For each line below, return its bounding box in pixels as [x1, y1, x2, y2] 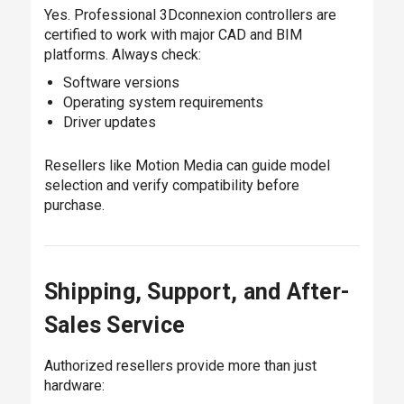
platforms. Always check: [43, 45, 201, 63]
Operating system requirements [62, 93, 263, 111]
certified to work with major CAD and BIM [43, 25, 302, 43]
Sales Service [43, 311, 186, 338]
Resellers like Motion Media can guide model [43, 156, 330, 174]
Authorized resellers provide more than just [43, 356, 317, 374]
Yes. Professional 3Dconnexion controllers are [43, 5, 336, 23]
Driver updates [62, 113, 156, 131]
